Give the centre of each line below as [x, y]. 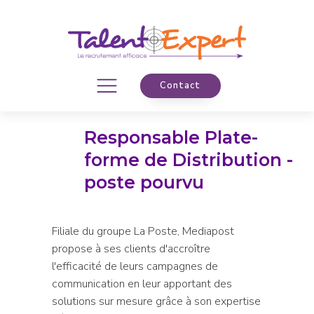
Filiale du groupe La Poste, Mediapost [143, 231]
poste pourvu [144, 182]
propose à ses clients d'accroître [131, 248]
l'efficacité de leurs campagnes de [135, 266]
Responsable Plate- [171, 137]
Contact [180, 86]
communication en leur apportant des [142, 284]
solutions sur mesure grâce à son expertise [156, 301]
